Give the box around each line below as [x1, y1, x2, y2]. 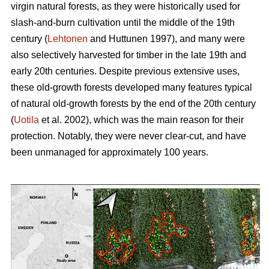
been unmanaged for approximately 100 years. [11, 147, 208, 157]
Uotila [14, 114, 39, 125]
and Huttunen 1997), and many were [88, 33, 245, 44]
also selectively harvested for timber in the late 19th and [11, 49, 246, 60]
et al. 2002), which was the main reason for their [39, 114, 244, 125]
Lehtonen [47, 33, 88, 44]
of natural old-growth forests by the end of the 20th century [11, 98, 256, 109]
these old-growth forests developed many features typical [11, 82, 252, 92]
